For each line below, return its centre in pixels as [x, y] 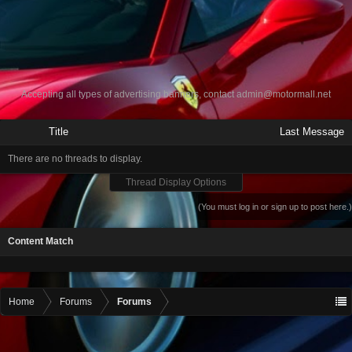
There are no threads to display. [75, 159]
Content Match [40, 241]
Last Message [312, 132]
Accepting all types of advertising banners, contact [129, 94]
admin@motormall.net [284, 94]
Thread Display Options [176, 182]
